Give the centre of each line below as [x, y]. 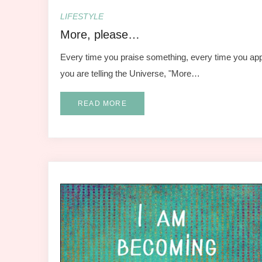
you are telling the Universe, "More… [130, 73]
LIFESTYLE [82, 16]
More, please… [100, 34]
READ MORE [102, 103]
